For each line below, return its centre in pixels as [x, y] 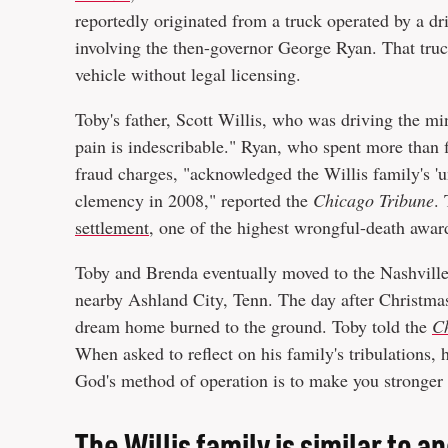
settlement [112, 226]
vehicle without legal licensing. [188, 73]
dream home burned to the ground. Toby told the [253, 325]
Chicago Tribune [373, 199]
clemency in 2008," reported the [194, 199]
